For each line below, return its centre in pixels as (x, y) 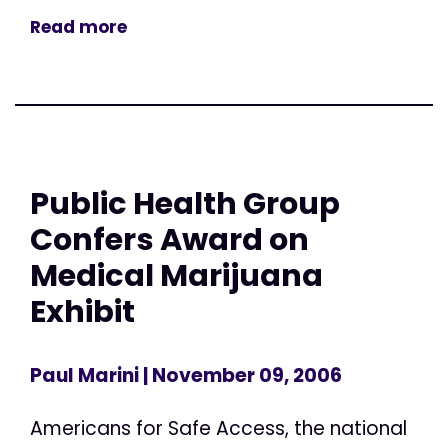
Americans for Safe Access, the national (218, 428)
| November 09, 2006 (240, 375)
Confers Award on (169, 240)
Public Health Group (185, 204)
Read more (78, 27)
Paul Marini (84, 375)
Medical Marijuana (176, 276)
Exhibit (82, 312)
